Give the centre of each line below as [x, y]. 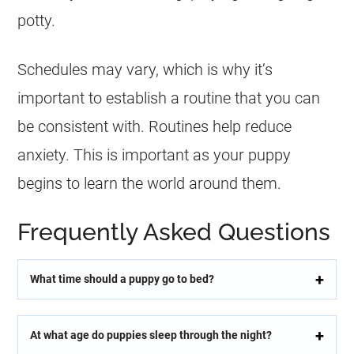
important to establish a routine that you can [169, 98]
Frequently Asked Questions [174, 232]
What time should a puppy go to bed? [122, 279]
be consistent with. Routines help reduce [155, 126]
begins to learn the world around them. [150, 183]
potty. [37, 21]
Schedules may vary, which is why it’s [145, 70]
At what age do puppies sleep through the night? [151, 335]
